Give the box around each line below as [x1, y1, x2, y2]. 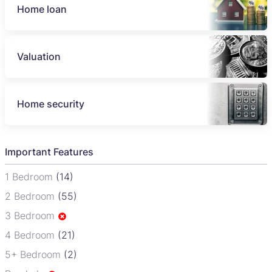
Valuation [17, 50, 61, 63]
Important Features [5, 146, 93, 158]
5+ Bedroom [5, 248, 64, 261]
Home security [17, 98, 84, 110]
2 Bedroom [5, 190, 58, 203]
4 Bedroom [5, 229, 58, 242]
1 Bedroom [5, 171, 56, 183]
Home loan [17, 3, 67, 16]
